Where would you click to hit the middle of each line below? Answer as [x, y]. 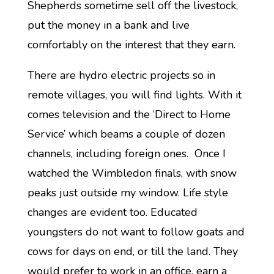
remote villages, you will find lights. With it [134, 95]
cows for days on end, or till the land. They [132, 251]
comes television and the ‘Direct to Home [129, 114]
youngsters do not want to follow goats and [136, 232]
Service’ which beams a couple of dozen [126, 134]
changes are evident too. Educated [112, 212]
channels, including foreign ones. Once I [126, 154]
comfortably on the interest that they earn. [131, 45]
